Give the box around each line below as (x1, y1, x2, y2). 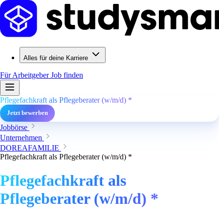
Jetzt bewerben (7, 109, 48, 116)
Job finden (51, 71, 83, 79)
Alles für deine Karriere (23, 54, 88, 62)
